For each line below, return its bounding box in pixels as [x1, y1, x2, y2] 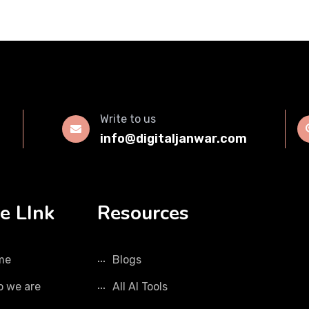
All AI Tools [112, 280, 168, 293]
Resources [97, 200, 189, 226]
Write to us [99, 112, 156, 126]
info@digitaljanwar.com [99, 131, 247, 146]
